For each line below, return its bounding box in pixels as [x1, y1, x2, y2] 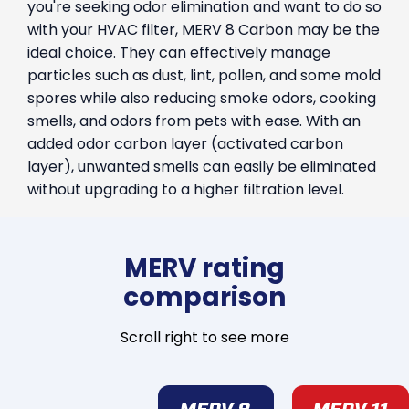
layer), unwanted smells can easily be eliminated [27, 156, 376, 177]
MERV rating [124, 250, 285, 286]
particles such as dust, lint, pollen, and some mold [27, 65, 381, 86]
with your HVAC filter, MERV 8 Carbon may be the [27, 19, 380, 40]
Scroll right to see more [120, 327, 289, 348]
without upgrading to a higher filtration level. [27, 179, 344, 200]
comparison [123, 279, 286, 315]
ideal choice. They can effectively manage [27, 42, 330, 63]
